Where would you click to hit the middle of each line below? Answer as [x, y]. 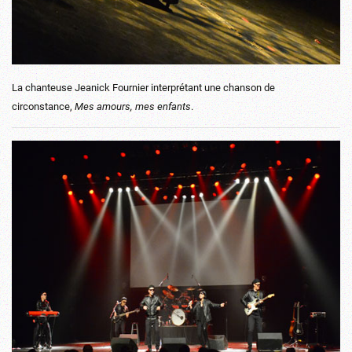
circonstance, [43, 106]
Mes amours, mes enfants [133, 106]
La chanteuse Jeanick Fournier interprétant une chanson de [143, 87]
